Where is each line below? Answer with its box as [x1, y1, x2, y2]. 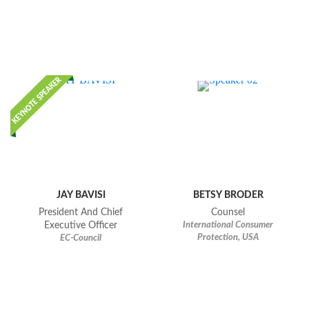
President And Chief [39, 208, 123, 218]
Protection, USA [197, 233, 259, 243]
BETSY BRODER [192, 190, 263, 201]
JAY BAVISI [56, 190, 106, 201]
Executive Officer [44, 221, 118, 231]
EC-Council [60, 234, 102, 243]
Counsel [211, 208, 246, 218]
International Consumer [183, 221, 274, 230]
